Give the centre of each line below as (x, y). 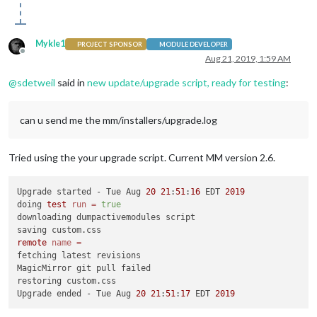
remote (32, 242)
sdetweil (36, 83)
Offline (35, 57)
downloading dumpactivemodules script (106, 217)
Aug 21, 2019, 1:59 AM (248, 59)
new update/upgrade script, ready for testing (186, 83)
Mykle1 (50, 44)
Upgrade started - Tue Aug (82, 191)
